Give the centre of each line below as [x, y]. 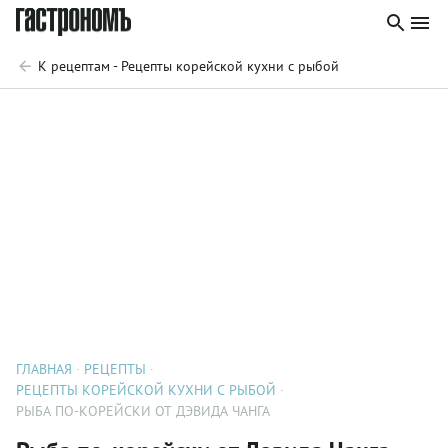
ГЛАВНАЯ [44, 369]
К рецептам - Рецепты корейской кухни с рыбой [188, 66]
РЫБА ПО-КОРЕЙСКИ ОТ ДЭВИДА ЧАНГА [143, 411]
